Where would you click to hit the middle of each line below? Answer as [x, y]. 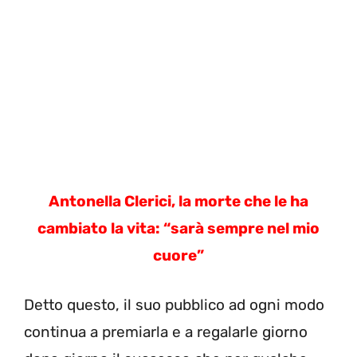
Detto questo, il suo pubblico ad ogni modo [174, 305]
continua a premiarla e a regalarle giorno [166, 332]
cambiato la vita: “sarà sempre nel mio [178, 228]
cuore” [178, 255]
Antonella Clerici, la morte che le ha [178, 201]
